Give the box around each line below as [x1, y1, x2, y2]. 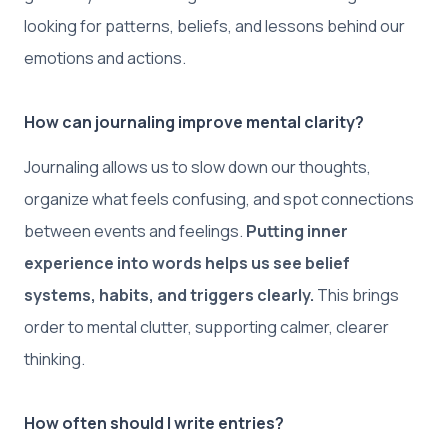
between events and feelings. [24, 219, 246, 242]
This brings [314, 283, 399, 306]
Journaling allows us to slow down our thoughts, [24, 155, 371, 178]
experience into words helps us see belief [24, 251, 350, 274]
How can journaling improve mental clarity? [24, 110, 364, 133]
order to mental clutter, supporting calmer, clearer [24, 315, 389, 338]
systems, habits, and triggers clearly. [24, 283, 314, 306]
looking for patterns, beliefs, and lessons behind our [24, 14, 405, 37]
